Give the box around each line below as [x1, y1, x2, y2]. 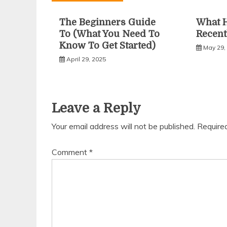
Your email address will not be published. [52, 121, 195, 131]
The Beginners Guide [59, 17, 156, 27]
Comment [52, 147, 89, 157]
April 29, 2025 [66, 55, 106, 63]
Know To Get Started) [59, 41, 156, 51]
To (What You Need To [59, 29, 160, 39]
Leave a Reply [52, 101, 141, 116]
